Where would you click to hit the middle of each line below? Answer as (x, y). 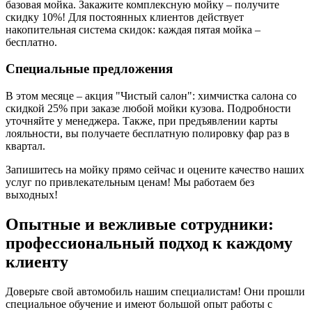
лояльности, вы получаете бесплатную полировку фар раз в (148, 134)
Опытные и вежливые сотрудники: (140, 225)
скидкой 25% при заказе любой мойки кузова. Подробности (148, 109)
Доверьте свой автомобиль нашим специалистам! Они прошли (155, 291)
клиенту (37, 262)
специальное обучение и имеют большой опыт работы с (139, 304)
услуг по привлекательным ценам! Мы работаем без (130, 182)
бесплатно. (31, 42)
